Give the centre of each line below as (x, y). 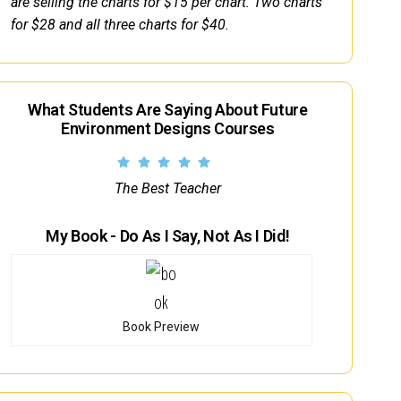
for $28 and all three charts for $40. (119, 24)
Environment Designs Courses (168, 128)
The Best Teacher (167, 188)
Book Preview (162, 326)
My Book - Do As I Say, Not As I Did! (168, 235)
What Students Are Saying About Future (167, 109)
